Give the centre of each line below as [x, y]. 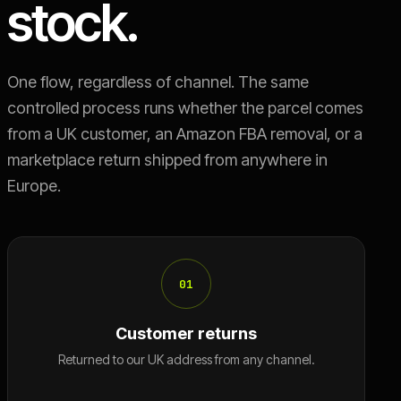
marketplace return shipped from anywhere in [167, 160]
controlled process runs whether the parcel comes [185, 108]
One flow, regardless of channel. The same [158, 82]
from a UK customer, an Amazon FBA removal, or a [185, 134]
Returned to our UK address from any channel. [186, 359]
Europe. [34, 186]
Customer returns [186, 333]
